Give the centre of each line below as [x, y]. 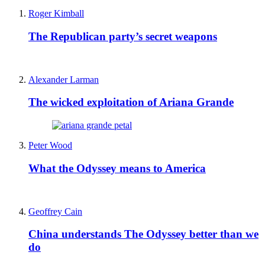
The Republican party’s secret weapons [123, 36]
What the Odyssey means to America [117, 168]
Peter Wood [50, 146]
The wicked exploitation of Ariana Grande [131, 102]
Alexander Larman [64, 79]
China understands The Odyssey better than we [143, 234]
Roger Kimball [56, 14]
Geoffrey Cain [55, 211]
